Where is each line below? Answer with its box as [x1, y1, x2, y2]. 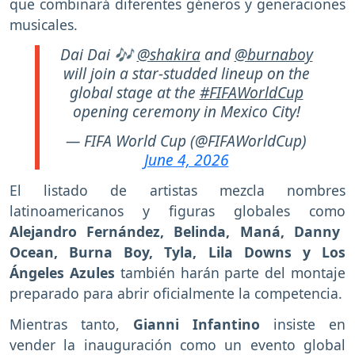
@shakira [136, 44, 200, 66]
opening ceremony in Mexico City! [72, 101, 300, 123]
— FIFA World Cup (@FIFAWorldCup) [66, 130, 307, 152]
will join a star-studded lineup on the [63, 63, 310, 85]
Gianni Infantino [133, 314, 260, 334]
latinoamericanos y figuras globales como [10, 200, 345, 220]
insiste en [260, 314, 345, 334]
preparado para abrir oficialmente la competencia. [10, 283, 342, 303]
